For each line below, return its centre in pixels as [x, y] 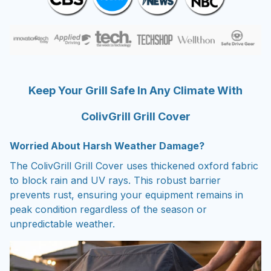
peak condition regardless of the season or [108, 207]
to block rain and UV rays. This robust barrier [115, 178]
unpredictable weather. [62, 222]
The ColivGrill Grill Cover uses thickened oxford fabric [134, 164]
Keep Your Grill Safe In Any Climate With [135, 88]
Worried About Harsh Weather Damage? [107, 144]
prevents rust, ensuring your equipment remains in [126, 193]
